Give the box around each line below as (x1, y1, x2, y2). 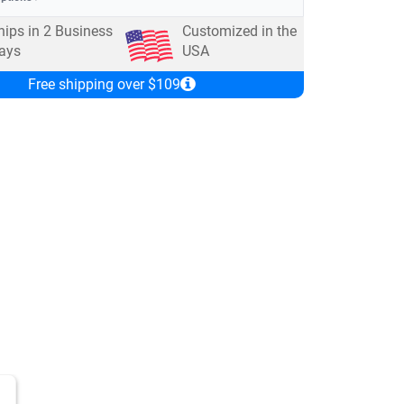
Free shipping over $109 (27, 75, 180, 93)
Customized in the (182, 22, 298, 40)
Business (50, 22, 113, 40)
